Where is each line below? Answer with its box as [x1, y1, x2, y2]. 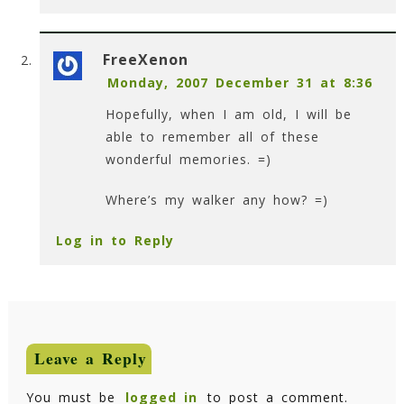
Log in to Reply [55, 232, 174, 250]
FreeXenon [102, 50, 189, 70]
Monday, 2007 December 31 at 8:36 [106, 74, 373, 92]
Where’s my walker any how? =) [105, 191, 329, 209]
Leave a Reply [33, 345, 147, 370]
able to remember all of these [105, 128, 320, 146]
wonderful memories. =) [105, 151, 271, 169]
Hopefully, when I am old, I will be [105, 106, 353, 124]
